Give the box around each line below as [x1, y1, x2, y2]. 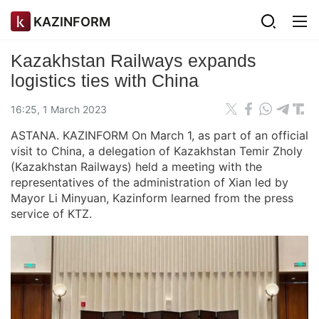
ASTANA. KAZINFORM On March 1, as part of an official [11, 128, 308, 142]
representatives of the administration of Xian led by [11, 175, 288, 189]
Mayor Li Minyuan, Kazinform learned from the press [11, 191, 293, 205]
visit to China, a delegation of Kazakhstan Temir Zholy [11, 144, 303, 158]
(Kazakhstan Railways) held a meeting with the [11, 159, 262, 174]
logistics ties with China [11, 70, 199, 90]
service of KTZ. [11, 206, 92, 221]
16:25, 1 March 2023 [11, 103, 107, 115]
